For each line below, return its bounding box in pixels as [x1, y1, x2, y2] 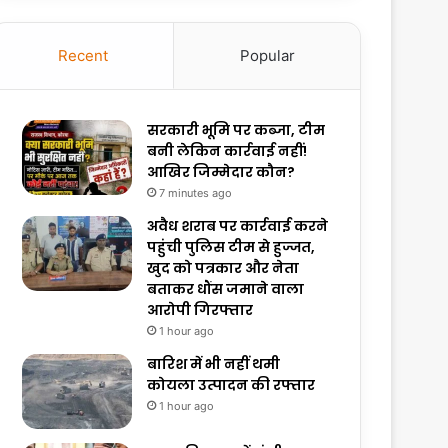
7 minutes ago [159, 186, 233, 201]
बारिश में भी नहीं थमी [147, 354, 281, 375]
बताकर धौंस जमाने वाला [147, 279, 305, 300]
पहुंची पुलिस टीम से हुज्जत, [147, 237, 316, 258]
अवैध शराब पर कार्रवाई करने [147, 216, 329, 237]
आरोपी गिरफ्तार [147, 300, 254, 321]
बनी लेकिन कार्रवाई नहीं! [147, 141, 308, 162]
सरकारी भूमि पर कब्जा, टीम [147, 120, 326, 141]
